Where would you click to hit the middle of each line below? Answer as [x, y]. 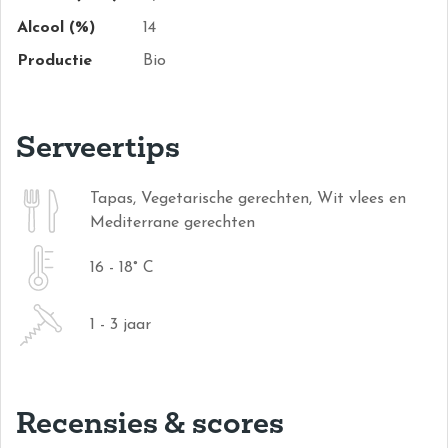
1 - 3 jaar [120, 325]
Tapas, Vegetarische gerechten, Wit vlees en [248, 199]
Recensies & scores [150, 421]
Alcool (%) [56, 28]
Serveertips [98, 145]
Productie [54, 61]
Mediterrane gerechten [172, 223]
